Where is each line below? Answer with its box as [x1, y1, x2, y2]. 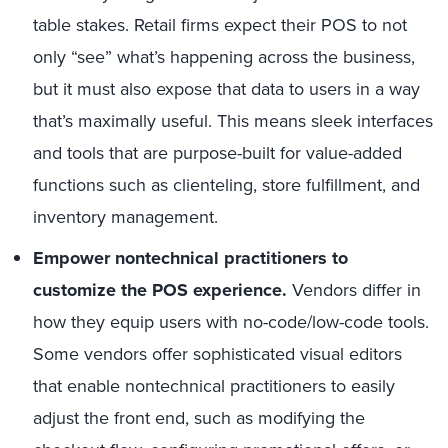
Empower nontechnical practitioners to [33, 245, 348, 271]
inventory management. [33, 204, 218, 230]
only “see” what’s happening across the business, [33, 44, 415, 70]
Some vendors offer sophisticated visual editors [33, 341, 402, 367]
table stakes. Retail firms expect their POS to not [33, 12, 407, 38]
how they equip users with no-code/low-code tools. [33, 309, 429, 335]
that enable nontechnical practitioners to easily [33, 373, 395, 399]
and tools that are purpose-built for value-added [33, 140, 402, 166]
